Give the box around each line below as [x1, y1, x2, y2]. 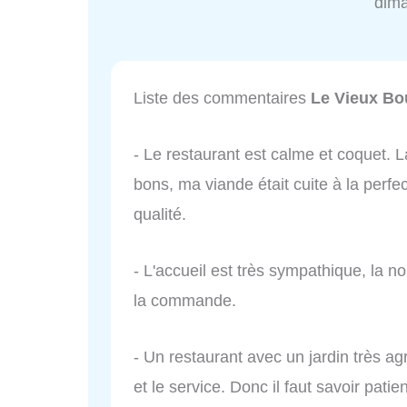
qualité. [134, 205, 186, 224]
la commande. [134, 291, 236, 310]
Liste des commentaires [134, 89, 311, 108]
